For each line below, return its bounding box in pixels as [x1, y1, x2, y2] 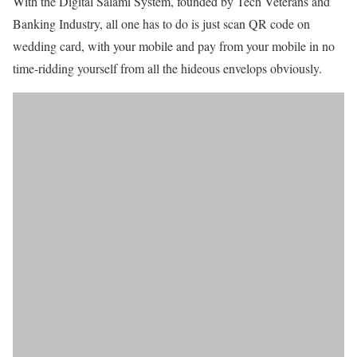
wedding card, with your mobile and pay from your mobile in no [13, 37, 335, 54]
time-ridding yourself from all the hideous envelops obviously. [13, 59, 322, 76]
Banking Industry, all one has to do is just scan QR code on [13, 14, 310, 32]
